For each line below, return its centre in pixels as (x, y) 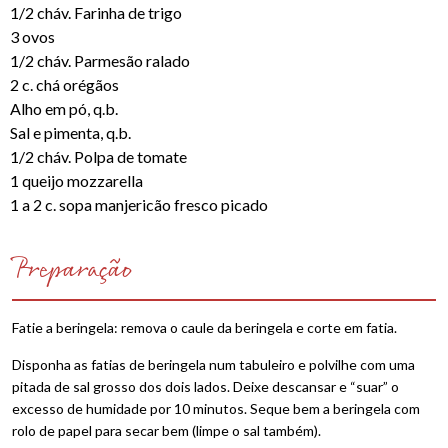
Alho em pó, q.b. (64, 108)
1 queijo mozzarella (76, 180)
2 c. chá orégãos (64, 84)
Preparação (72, 270)
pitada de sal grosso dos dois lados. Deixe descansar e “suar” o (205, 386)
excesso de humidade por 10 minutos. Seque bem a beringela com (216, 408)
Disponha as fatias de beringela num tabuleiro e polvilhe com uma (213, 364)
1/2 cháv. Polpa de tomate (98, 156)
